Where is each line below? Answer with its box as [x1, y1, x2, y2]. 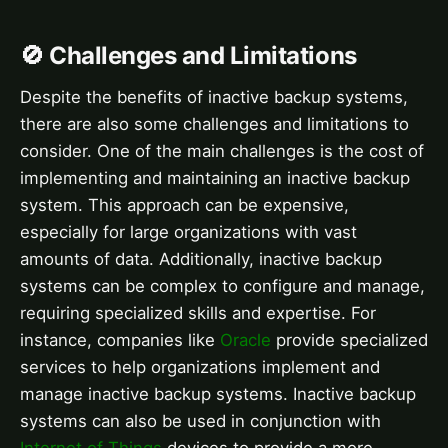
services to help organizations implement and [20, 357, 380, 378]
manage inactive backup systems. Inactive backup [20, 384, 416, 405]
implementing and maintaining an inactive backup [20, 168, 410, 189]
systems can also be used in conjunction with [20, 411, 381, 432]
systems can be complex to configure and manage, [20, 276, 425, 297]
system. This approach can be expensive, [20, 195, 349, 216]
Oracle [220, 330, 271, 351]
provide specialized [271, 330, 428, 351]
